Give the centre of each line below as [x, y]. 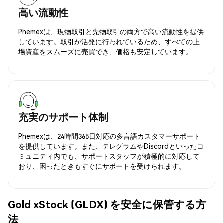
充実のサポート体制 [63, 117]
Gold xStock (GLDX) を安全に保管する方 [107, 204]
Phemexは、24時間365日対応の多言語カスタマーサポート [109, 136]
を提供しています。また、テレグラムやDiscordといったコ [111, 146]
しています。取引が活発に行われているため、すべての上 [109, 41]
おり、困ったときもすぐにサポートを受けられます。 [102, 166]
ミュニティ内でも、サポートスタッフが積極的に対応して [109, 156]
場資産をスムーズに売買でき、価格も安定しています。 [106, 51]
